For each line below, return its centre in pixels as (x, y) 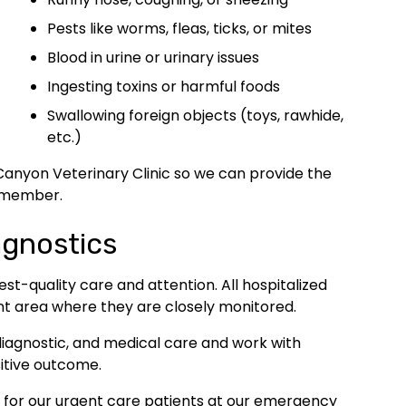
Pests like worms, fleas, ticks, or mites (179, 28)
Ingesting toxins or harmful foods (164, 86)
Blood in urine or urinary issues (153, 57)
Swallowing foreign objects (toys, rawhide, (195, 115)
